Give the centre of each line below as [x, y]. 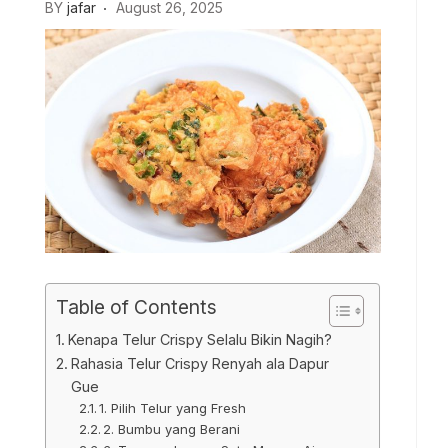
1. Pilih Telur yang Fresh [173, 407]
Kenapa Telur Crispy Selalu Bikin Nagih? [199, 339]
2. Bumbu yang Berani [172, 428]
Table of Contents [136, 306]
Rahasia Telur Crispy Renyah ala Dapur [199, 363]
